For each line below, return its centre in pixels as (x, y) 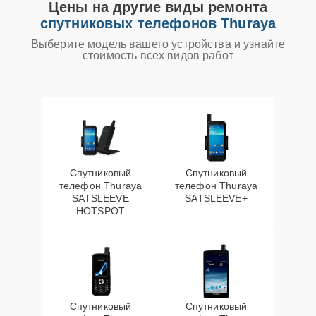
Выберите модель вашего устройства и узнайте (158, 44)
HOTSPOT (101, 211)
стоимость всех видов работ (158, 55)
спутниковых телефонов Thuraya (158, 23)
